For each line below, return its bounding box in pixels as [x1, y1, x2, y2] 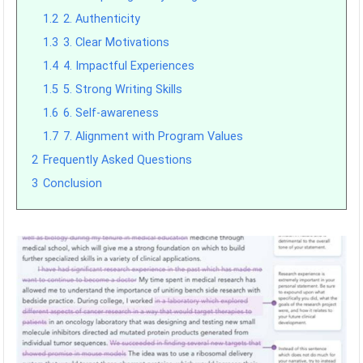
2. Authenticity [63, 12, 141, 26]
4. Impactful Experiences [63, 59, 195, 73]
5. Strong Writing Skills [63, 83, 183, 96]
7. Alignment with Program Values [63, 130, 244, 143]
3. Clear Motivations [63, 36, 170, 49]
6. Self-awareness [63, 106, 160, 120]
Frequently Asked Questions [43, 153, 193, 167]
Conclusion [43, 177, 103, 190]
